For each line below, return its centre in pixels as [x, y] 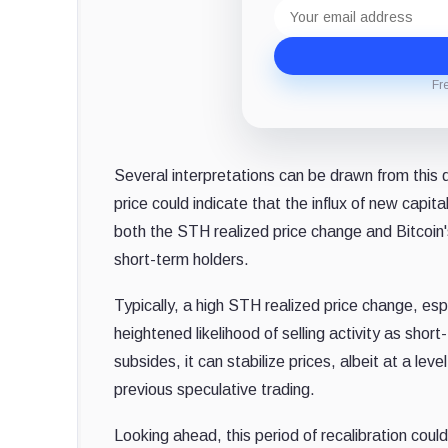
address [303, 21]
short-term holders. [181, 260]
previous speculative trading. [214, 390]
